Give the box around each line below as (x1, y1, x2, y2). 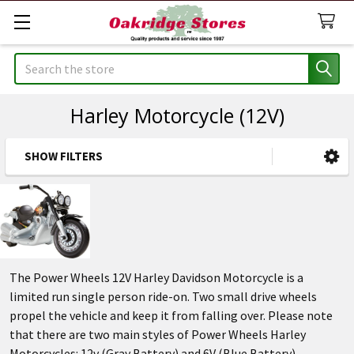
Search (14, 55, 51, 70)
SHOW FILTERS (24, 149, 103, 164)
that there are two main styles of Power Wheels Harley (9, 326, 306, 342)
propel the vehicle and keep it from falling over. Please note (9, 307, 333, 323)
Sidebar (19, 165, 107, 198)
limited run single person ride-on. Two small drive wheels (9, 288, 317, 304)
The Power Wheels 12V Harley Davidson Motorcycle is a (9, 269, 303, 285)
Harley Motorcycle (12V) (70, 102, 284, 129)
